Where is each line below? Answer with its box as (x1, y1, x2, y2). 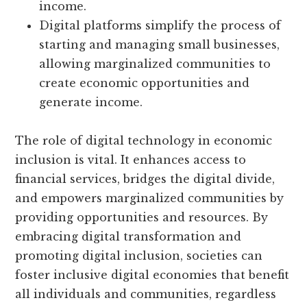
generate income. (39, 95, 143, 110)
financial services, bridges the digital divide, (15, 172, 275, 186)
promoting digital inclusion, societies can (15, 249, 263, 263)
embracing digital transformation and (15, 230, 242, 244)
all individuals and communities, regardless (15, 287, 277, 302)
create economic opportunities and (39, 76, 250, 90)
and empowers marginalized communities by (15, 191, 284, 206)
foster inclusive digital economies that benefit (15, 268, 290, 282)
